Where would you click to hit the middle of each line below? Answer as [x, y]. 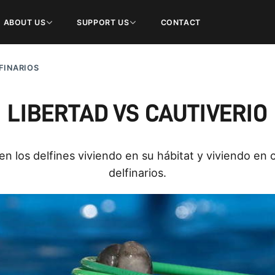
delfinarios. [137, 173]
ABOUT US [25, 22]
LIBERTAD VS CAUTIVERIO [137, 114]
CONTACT [180, 22]
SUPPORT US [103, 22]
